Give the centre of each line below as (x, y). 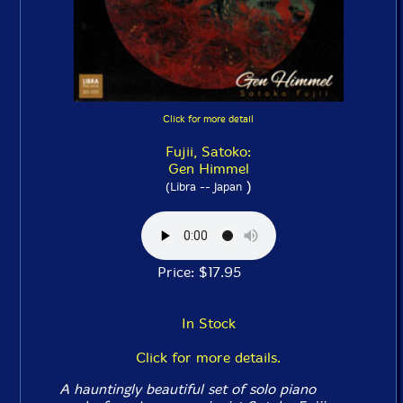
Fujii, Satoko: (208, 151)
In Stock (208, 323)
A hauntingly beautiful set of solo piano (188, 389)
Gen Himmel (208, 168)
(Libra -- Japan (203, 186)
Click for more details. (208, 357)
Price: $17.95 (208, 272)
